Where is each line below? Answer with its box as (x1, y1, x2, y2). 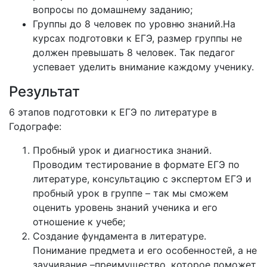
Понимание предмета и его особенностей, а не (33, 244, 257, 256)
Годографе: (9, 120, 61, 132)
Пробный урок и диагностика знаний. (33, 144, 212, 156)
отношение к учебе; (33, 216, 125, 228)
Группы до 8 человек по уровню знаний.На (33, 18, 235, 30)
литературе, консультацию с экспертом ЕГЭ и (33, 173, 252, 185)
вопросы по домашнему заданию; (33, 4, 193, 15)
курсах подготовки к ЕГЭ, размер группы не (33, 32, 242, 44)
